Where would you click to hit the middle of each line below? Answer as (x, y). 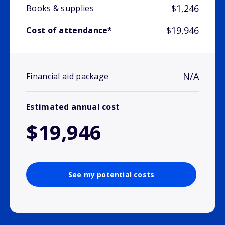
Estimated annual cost (73, 107)
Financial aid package (68, 77)
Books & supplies (60, 8)
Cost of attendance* (69, 30)
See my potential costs (111, 175)
